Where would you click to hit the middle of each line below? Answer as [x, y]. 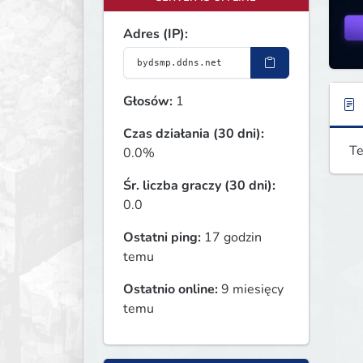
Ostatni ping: [162, 238]
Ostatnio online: [171, 290]
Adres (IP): [156, 34]
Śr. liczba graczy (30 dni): [199, 186]
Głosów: [148, 102]
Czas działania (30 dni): [194, 134]
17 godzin [231, 238]
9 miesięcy [251, 290]
